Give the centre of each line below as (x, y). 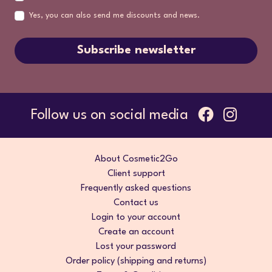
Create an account (136, 232)
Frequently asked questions (136, 188)
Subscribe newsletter (136, 50)
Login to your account (136, 217)
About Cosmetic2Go (136, 159)
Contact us (136, 203)
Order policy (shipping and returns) (136, 261)
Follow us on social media (109, 115)
